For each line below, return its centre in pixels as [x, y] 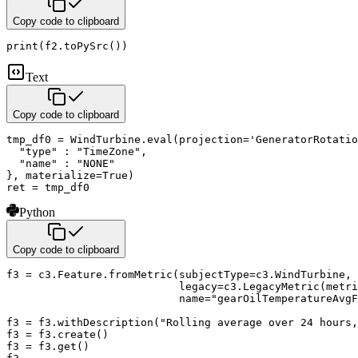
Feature [80, 274]
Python [37, 212]
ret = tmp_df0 [48, 187]
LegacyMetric [281, 286]
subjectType [214, 274]
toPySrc [86, 46]
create [77, 334]
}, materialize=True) [70, 175]
